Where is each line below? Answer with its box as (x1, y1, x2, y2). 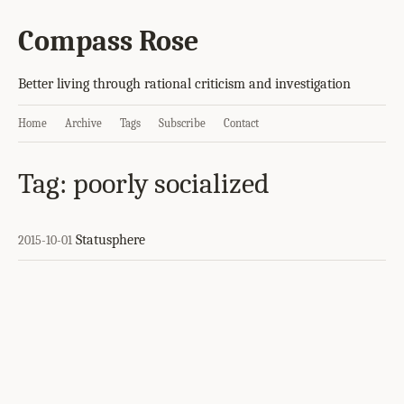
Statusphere (76, 232, 145, 248)
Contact (224, 116, 259, 130)
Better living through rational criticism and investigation (18, 76, 351, 92)
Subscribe (159, 116, 206, 130)
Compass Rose (18, 24, 198, 58)
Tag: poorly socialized (18, 167, 270, 200)
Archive (65, 116, 102, 130)
